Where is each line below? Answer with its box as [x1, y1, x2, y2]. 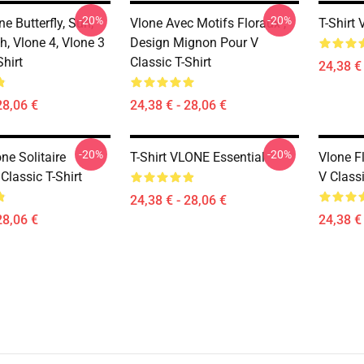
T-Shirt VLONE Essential [130, 149, 265, 165]
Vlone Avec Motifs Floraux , [130, 15, 286, 31]
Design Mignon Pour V [130, 35, 258, 50]
